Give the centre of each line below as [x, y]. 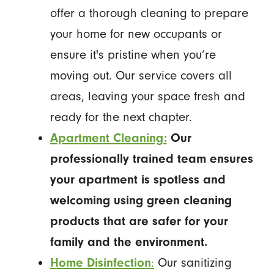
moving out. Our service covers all [141, 75]
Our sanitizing [193, 262]
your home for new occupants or [136, 34]
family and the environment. [128, 242]
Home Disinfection [100, 262]
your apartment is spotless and [138, 179]
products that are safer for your [139, 221]
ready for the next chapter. [121, 117]
